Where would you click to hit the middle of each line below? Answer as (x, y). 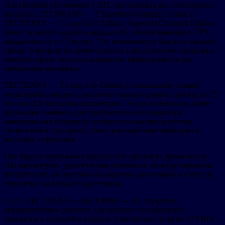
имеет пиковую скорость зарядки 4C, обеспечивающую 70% (107, 32)
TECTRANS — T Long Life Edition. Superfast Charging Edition (109, 23)
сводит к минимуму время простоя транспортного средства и (109, 50)
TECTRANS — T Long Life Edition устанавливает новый (102, 85)
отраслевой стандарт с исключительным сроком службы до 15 (110, 94)
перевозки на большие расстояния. (64, 183)
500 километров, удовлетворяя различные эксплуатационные (109, 165)
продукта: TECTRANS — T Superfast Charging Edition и (99, 14)
